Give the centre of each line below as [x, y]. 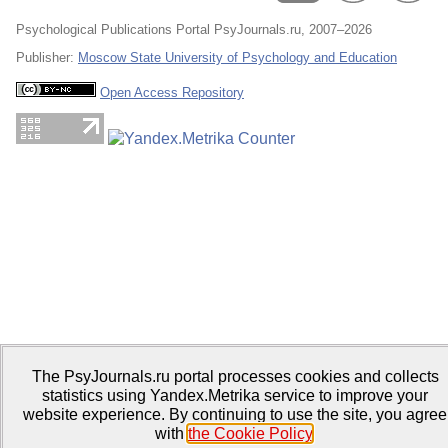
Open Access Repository [172, 92]
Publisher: [47, 57]
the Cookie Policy [249, 433]
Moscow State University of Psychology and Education [237, 57]
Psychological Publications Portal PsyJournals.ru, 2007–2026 [194, 29]
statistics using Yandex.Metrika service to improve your [235, 395]
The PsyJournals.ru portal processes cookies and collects [235, 376]
